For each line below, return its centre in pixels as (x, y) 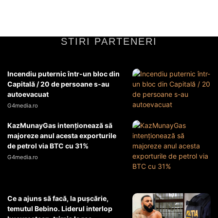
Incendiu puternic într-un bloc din (64, 73)
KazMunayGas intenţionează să (60, 125)
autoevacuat (28, 94)
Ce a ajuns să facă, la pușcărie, (58, 198)
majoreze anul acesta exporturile (62, 135)
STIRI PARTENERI (109, 41)
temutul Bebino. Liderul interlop (60, 208)
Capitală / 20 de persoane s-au (58, 84)
